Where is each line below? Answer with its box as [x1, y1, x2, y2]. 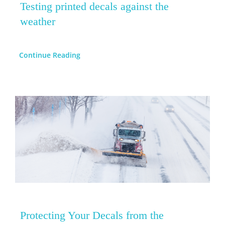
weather [20, 15, 55, 28]
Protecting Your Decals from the [20, 208, 164, 221]
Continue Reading [19, 50, 80, 60]
